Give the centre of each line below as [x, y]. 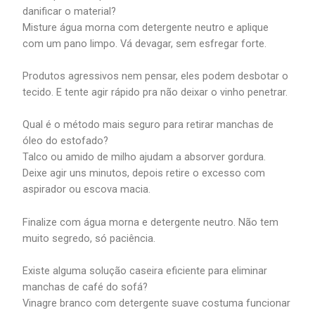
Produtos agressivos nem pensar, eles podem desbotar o [156, 76]
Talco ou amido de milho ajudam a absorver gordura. [144, 157]
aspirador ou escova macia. [87, 189]
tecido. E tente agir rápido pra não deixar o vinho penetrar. [155, 92]
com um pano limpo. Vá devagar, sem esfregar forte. [145, 43]
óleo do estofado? [66, 141]
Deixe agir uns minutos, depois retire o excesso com [144, 173]
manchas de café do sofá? [85, 287]
